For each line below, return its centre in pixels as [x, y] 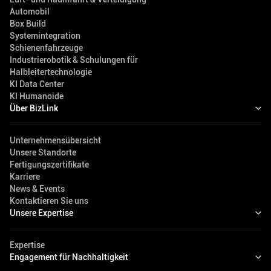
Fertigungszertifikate [49, 165]
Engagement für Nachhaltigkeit [69, 257]
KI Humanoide [37, 96]
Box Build [28, 24]
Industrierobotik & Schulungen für [74, 60]
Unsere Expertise [41, 213]
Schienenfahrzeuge [46, 48]
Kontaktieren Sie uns [49, 201]
